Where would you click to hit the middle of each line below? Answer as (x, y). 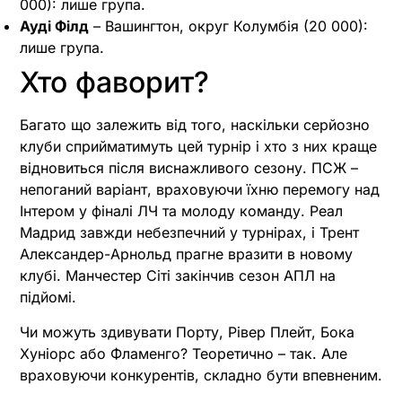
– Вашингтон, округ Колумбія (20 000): (228, 26)
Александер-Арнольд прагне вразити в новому (186, 254)
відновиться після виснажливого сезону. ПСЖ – (189, 168)
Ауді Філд (54, 26)
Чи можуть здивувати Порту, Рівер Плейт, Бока (187, 332)
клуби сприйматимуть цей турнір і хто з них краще (198, 147)
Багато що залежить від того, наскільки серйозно (195, 125)
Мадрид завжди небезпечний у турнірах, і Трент (189, 233)
